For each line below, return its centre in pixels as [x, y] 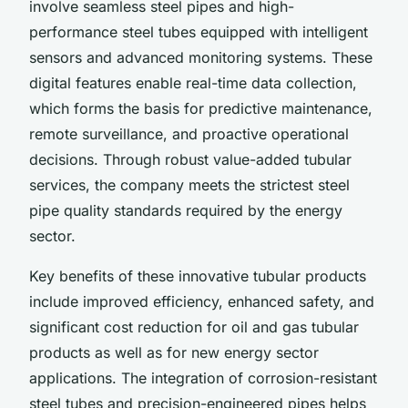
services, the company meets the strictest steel [189, 184]
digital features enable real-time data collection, [193, 82]
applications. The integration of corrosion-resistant [203, 377]
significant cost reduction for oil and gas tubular [194, 326]
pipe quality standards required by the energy [186, 210]
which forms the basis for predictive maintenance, [201, 108]
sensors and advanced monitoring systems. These [201, 57]
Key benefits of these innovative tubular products [198, 275]
